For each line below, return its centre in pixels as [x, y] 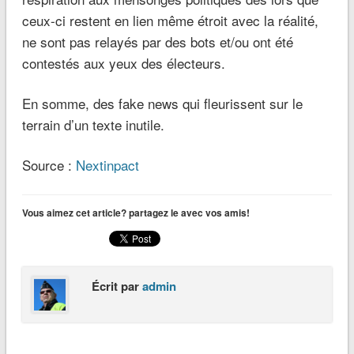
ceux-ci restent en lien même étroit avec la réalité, [170, 20]
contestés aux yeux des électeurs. [123, 62]
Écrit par [117, 286]
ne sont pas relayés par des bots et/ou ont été [157, 41]
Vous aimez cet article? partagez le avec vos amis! [136, 212]
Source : [49, 164]
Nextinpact [107, 164]
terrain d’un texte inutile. [93, 124]
